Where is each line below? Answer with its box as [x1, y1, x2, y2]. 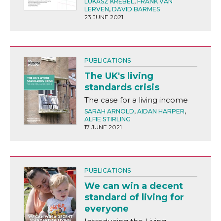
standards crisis [84, 82, 159, 93]
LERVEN [84, 5, 109, 13]
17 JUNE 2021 [84, 123, 122, 131]
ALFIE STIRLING [84, 115, 131, 123]
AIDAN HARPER [137, 108, 184, 115]
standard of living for [84, 192, 184, 203]
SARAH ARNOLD [84, 108, 134, 115]
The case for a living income [84, 95, 188, 105]
